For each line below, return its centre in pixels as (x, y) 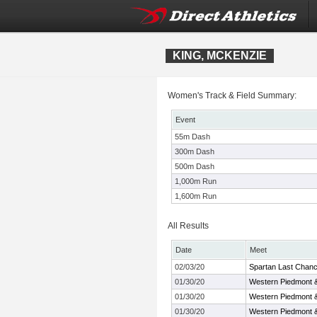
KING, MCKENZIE (220, 56)
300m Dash (195, 151)
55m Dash (192, 137)
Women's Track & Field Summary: (232, 96)
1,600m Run (196, 196)
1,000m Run (196, 181)
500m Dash (195, 166)
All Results (188, 226)
